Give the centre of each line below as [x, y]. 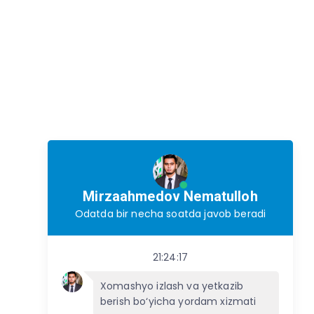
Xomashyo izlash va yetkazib [172, 286]
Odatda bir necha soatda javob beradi [170, 214]
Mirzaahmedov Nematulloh [170, 196]
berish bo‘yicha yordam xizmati [178, 301]
